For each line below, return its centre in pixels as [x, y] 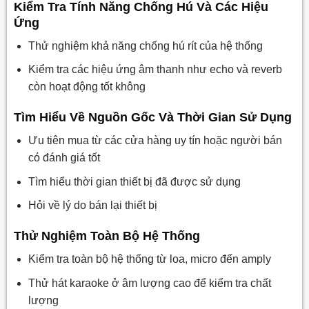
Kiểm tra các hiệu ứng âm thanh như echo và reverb [155, 70]
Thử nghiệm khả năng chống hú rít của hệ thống [145, 46]
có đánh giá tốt [64, 158]
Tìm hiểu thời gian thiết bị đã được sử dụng [134, 181]
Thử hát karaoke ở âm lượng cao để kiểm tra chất [149, 283]
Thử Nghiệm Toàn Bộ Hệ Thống [107, 236]
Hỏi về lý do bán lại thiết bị [92, 206]
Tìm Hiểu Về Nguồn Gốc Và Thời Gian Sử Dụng [152, 118]
